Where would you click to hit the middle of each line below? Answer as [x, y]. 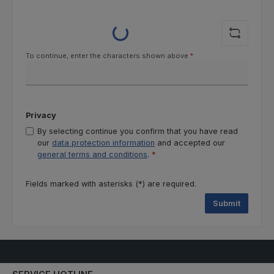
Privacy [41, 116]
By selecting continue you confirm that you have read [138, 131]
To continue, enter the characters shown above [108, 56]
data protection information [104, 143]
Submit [227, 204]
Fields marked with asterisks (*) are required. [111, 183]
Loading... [117, 43]
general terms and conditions [93, 154]
